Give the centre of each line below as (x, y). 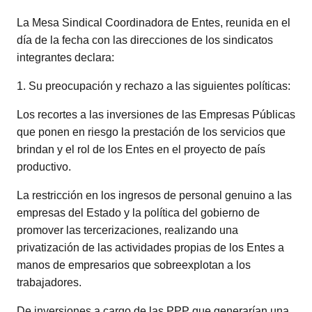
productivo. (44, 166)
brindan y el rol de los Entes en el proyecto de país (141, 149)
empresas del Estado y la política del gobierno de (138, 212)
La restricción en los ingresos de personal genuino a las (154, 195)
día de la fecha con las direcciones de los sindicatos (145, 40)
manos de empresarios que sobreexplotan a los (134, 265)
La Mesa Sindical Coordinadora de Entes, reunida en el (154, 22)
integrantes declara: (65, 57)
